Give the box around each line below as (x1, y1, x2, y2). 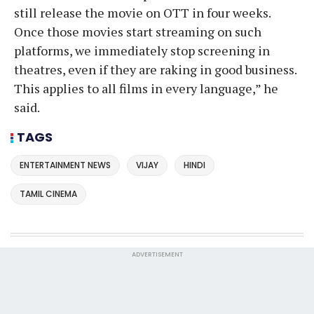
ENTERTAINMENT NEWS (20, 159, 111, 172)
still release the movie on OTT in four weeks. (14, 4, 271, 21)
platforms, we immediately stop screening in (14, 41, 270, 59)
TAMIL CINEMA (20, 187, 77, 200)
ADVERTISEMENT (131, 250, 183, 259)
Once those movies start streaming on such (14, 22, 261, 40)
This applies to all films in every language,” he (14, 79, 278, 97)
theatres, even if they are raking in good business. (14, 60, 296, 78)
